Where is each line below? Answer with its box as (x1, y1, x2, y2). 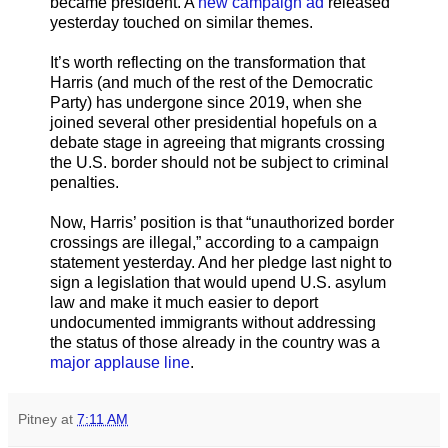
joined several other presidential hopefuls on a (50, 113, 377, 131)
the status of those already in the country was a (50, 333, 380, 351)
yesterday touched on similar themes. (50, 13, 313, 31)
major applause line (50, 353, 190, 371)
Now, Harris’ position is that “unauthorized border (50, 213, 394, 231)
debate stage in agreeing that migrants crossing (50, 133, 385, 151)
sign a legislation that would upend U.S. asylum (50, 273, 386, 291)
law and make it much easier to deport (50, 293, 318, 311)
